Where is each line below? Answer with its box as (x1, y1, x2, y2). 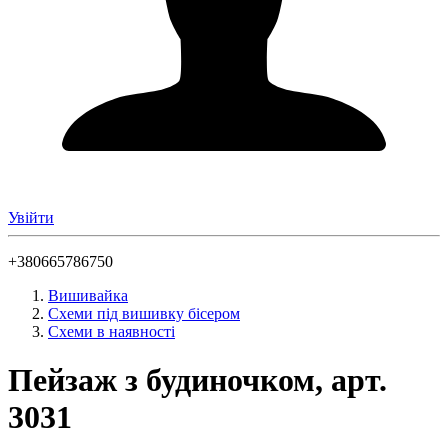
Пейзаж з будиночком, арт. (8, 362, 387, 399)
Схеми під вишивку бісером (48, 305, 240, 322)
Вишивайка (48, 287, 128, 304)
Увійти (8, 209, 54, 226)
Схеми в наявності (48, 323, 175, 340)
